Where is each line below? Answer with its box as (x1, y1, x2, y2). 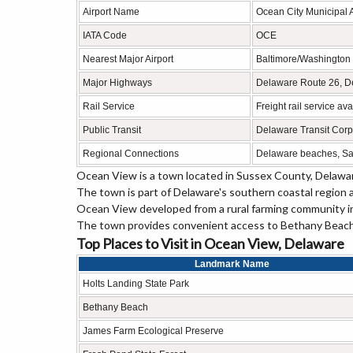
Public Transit (83, 124, 141, 136)
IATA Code (83, 30, 127, 41)
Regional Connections (83, 148, 179, 159)
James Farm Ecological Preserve (83, 325, 224, 336)
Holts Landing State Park (83, 278, 189, 289)
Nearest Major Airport (83, 54, 173, 65)
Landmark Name (194, 258, 269, 269)
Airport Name (83, 6, 139, 17)
